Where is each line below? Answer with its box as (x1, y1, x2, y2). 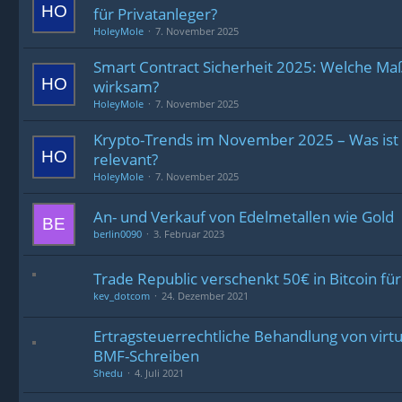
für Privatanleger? (93, 4, 217, 24)
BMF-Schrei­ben (93, 345, 199, 366)
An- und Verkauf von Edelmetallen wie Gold (93, 206, 394, 227)
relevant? (93, 149, 158, 170)
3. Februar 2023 (153, 227, 224, 240)
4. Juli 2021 (135, 366, 184, 380)
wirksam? (93, 76, 159, 97)
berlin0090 (93, 227, 142, 240)
